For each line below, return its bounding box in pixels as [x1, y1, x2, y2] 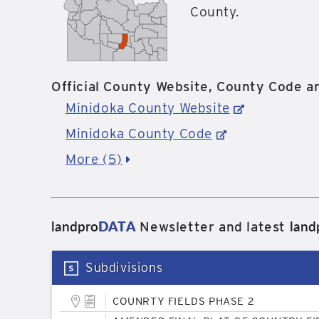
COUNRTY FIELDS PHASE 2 [113, 295, 255, 308]
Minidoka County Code [66, 125, 213, 142]
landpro [51, 216, 98, 236]
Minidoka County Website [66, 100, 230, 116]
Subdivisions [85, 260, 163, 275]
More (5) [66, 151, 122, 167]
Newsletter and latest [135, 219, 290, 235]
